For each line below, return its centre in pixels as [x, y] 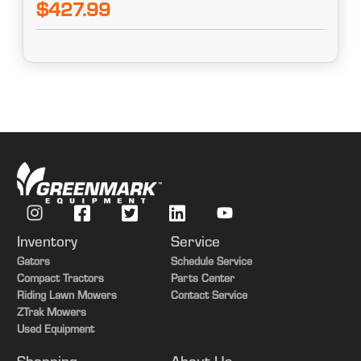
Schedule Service [212, 264]
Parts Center [203, 281]
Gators [33, 264]
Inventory [47, 244]
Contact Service [210, 298]
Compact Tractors [60, 281]
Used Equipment [55, 332]
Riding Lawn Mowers [66, 298]
